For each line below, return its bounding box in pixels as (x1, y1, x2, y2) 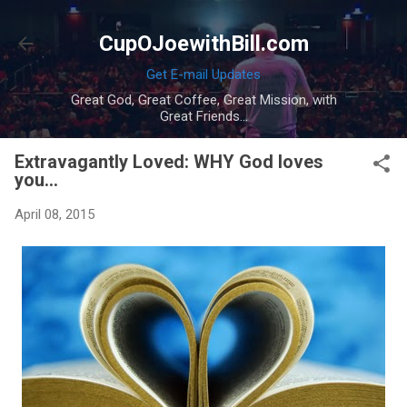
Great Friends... (159, 108, 248, 124)
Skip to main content (142, 15, 265, 31)
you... (15, 169, 58, 191)
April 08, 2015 (15, 206, 94, 223)
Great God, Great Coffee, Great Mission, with (70, 92, 337, 108)
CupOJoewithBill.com (98, 31, 309, 56)
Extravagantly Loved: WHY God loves (15, 151, 323, 173)
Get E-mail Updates (146, 66, 261, 83)
